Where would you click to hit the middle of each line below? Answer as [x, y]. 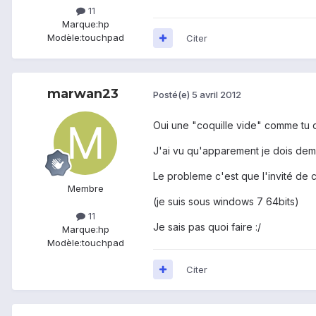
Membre [85, 188]
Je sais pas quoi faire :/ [207, 226]
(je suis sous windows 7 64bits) [226, 201]
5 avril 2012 [217, 95]
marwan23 [83, 93]
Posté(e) [172, 95]
